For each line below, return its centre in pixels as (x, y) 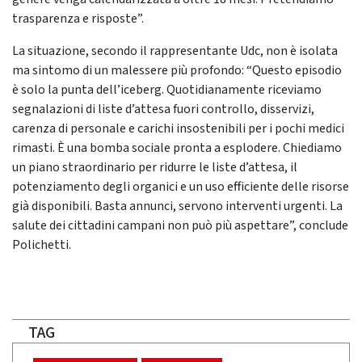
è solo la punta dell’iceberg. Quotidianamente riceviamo (167, 90)
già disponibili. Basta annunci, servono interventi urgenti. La (177, 206)
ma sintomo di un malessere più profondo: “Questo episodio (177, 71)
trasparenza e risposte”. (78, 19)
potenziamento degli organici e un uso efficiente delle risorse (181, 187)
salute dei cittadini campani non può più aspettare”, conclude (180, 226)
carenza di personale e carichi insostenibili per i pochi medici (178, 129)
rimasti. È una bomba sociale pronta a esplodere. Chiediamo (177, 148)
